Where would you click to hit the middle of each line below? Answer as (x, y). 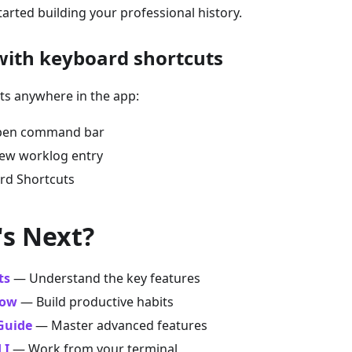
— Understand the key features (105, 279)
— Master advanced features (120, 326)
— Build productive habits (95, 302)
